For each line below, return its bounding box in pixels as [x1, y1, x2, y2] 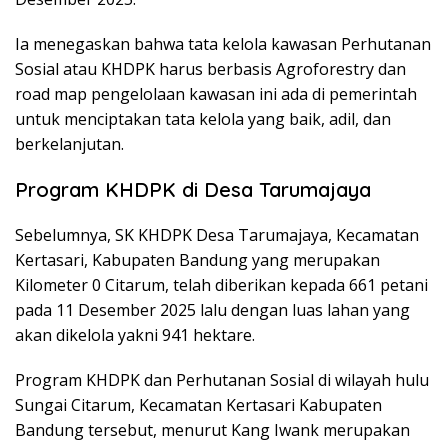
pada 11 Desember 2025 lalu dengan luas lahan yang [15, 299, 410, 322]
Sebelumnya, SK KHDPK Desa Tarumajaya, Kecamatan [15, 224, 419, 247]
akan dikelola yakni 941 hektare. [15, 324, 255, 347]
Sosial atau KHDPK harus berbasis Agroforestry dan [15, 58, 406, 81]
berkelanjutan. [15, 133, 124, 156]
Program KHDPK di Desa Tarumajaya [15, 177, 371, 203]
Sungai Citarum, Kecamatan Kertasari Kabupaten [15, 394, 382, 417]
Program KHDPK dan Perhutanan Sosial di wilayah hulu [15, 369, 429, 392]
